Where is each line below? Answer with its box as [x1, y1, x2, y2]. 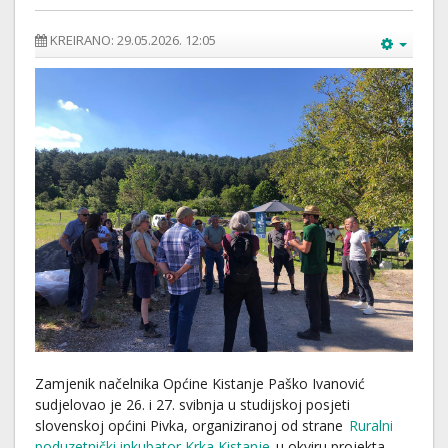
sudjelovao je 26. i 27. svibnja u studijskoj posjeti [35, 394, 350, 414]
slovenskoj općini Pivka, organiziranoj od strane [35, 415, 347, 435]
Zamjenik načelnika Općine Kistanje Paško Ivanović [35, 373, 365, 393]
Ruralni [349, 415, 393, 435]
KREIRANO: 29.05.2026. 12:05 [50, 31, 216, 49]
